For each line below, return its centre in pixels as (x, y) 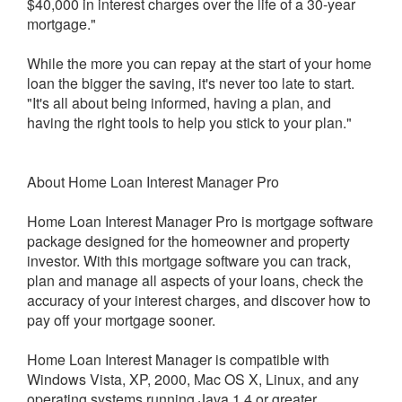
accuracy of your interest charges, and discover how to (199, 300)
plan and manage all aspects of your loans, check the (195, 280)
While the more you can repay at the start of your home (199, 63)
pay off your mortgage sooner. (121, 320)
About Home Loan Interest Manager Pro (153, 182)
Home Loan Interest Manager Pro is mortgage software (200, 221)
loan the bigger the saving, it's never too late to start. (191, 83)
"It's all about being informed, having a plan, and (179, 103)
